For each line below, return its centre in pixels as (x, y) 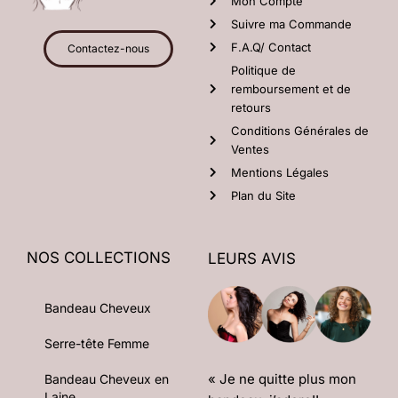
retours (251, 107)
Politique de (263, 70)
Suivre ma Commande (291, 24)
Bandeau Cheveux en (107, 378)
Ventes (250, 149)
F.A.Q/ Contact (271, 47)
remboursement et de (291, 88)
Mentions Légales (280, 172)
